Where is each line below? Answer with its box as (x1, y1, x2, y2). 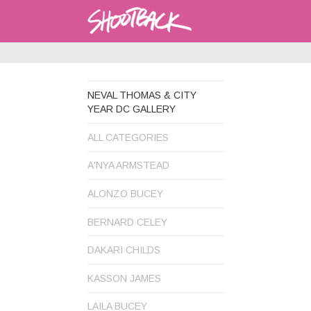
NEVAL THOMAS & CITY (87, 90, 196, 101)
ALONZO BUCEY (87, 187, 163, 199)
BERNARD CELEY (87, 216, 167, 228)
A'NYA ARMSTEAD (87, 160, 169, 171)
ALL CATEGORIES (87, 131, 169, 143)
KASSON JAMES (87, 272, 161, 284)
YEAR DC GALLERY (87, 103, 176, 115)
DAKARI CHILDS (87, 244, 160, 256)
